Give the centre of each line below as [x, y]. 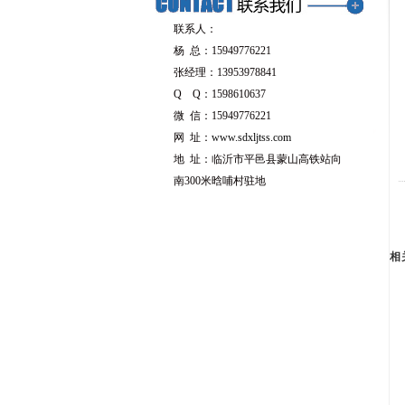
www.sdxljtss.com [251, 137]
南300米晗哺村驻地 [220, 181]
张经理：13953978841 [225, 72]
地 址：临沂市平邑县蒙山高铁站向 [258, 159]
